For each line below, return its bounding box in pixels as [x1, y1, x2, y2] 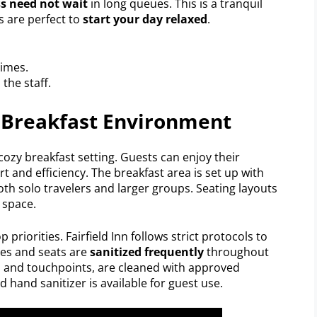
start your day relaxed [83, 11, 207, 27]
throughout [204, 243, 269, 260]
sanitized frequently [90, 243, 204, 260]
